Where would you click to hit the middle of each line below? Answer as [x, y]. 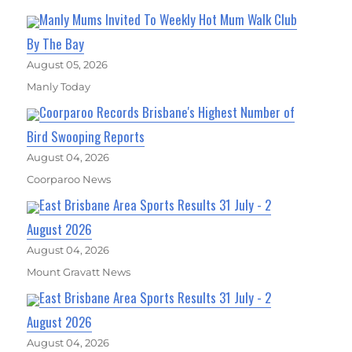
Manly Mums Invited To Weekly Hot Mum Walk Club [169, 20]
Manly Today [59, 87]
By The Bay [56, 44]
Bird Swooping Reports [86, 137]
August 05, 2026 [68, 65]
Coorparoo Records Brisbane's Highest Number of [167, 112]
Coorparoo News [69, 180]
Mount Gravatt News [79, 272]
